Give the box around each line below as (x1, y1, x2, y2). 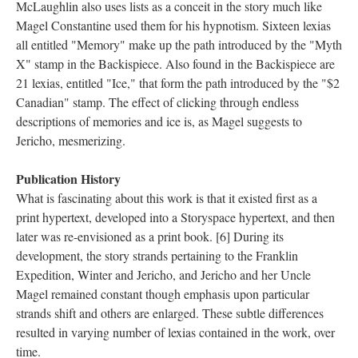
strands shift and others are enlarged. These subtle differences (16, 304, 324, 321)
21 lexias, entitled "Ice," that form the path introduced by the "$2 (16, 74, 340, 91)
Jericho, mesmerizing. (16, 132, 125, 149)
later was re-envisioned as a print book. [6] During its (16, 228, 284, 245)
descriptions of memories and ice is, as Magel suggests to (16, 113, 302, 129)
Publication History (16, 169, 121, 188)
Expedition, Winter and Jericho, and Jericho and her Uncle (16, 266, 311, 283)
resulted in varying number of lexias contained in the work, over (16, 324, 335, 340)
